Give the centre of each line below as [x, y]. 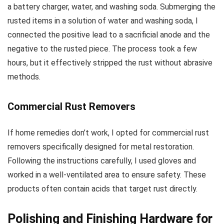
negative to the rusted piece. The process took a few [102, 49]
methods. [24, 77]
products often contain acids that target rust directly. [102, 189]
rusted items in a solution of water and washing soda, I [103, 21]
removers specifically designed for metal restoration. [101, 147]
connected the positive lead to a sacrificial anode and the [109, 35]
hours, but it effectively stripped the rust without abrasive [110, 63]
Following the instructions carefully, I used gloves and [102, 161]
